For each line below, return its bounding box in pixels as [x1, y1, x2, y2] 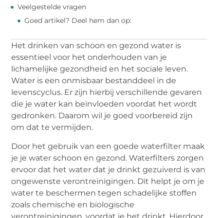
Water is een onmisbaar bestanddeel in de [11, 76, 177, 86]
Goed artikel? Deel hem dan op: [24, 16, 132, 25]
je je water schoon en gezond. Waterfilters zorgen [11, 153, 204, 163]
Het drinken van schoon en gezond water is [11, 41, 182, 51]
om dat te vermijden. [11, 123, 93, 132]
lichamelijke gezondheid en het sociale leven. [11, 64, 188, 74]
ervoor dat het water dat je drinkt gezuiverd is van [11, 164, 206, 174]
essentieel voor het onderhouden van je [11, 53, 167, 62]
